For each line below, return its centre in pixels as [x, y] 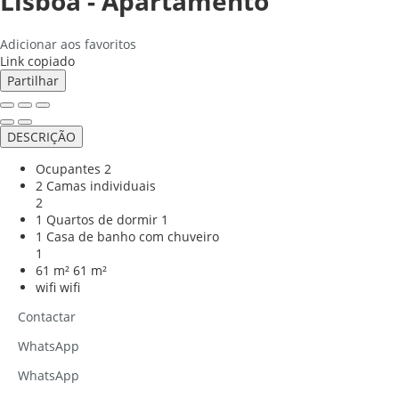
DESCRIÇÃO [41, 136]
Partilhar [33, 80]
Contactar [47, 316]
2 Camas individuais [96, 185]
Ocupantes [68, 168]
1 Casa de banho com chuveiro [127, 236]
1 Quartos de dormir [97, 219]
